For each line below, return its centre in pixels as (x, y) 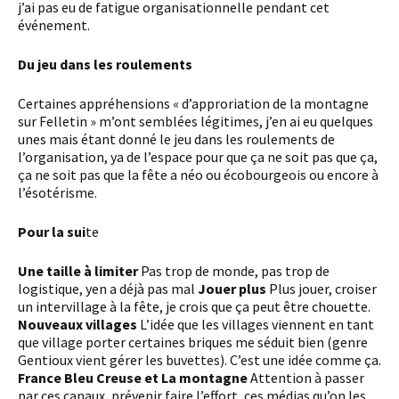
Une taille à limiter (84, 271)
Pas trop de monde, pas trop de (235, 271)
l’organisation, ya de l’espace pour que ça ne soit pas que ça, (198, 157)
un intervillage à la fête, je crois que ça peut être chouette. (194, 306)
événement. (54, 25)
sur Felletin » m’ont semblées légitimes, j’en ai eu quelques (195, 121)
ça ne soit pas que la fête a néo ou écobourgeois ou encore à (198, 175)
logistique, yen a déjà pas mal (108, 289)
